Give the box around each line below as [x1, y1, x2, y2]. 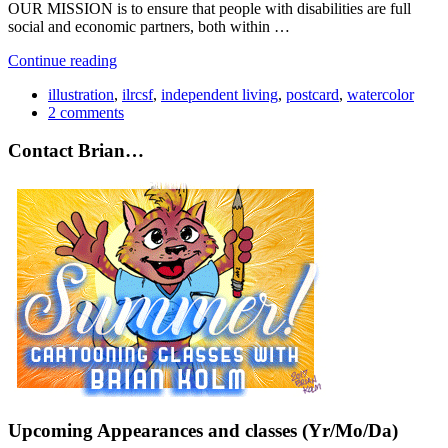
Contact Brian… [8, 140, 144, 162]
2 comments [48, 103, 124, 121]
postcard [286, 85, 339, 103]
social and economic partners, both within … [8, 17, 290, 35]
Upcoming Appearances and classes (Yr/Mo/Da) [8, 419, 398, 441]
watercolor [347, 85, 414, 103]
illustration [48, 85, 114, 103]
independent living [161, 85, 278, 103]
